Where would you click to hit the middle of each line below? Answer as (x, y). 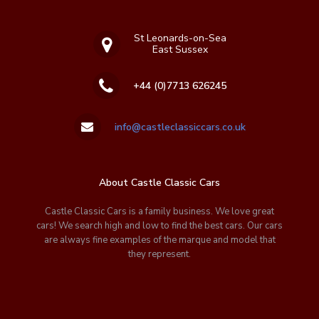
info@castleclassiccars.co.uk (180, 127)
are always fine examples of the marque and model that (159, 240)
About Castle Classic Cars (159, 183)
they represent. (159, 255)
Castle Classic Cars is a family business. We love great (159, 212)
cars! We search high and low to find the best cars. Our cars (159, 226)
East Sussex (180, 50)
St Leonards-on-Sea (180, 38)
